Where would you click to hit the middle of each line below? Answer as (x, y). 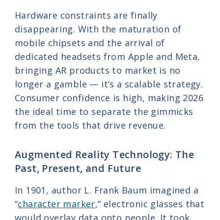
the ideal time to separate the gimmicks (104, 112)
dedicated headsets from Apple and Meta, (108, 57)
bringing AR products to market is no (98, 70)
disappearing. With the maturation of (98, 29)
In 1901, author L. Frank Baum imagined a (107, 190)
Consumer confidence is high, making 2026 (109, 98)
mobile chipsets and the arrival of (90, 43)
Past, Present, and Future (78, 168)
